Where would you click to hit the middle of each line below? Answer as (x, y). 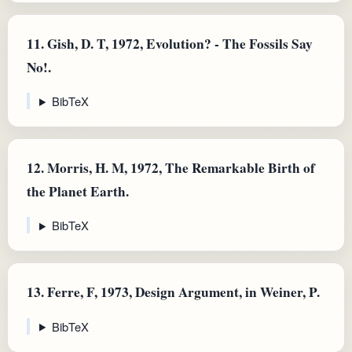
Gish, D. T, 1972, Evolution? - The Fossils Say (178, 43)
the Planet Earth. (78, 192)
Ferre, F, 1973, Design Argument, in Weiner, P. (182, 292)
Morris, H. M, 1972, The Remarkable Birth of (180, 168)
